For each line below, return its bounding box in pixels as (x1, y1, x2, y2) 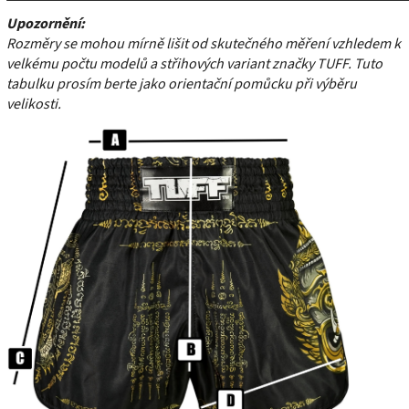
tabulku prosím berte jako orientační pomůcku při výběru (6, 73, 357, 94)
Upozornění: (6, 13, 85, 34)
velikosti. (6, 93, 61, 114)
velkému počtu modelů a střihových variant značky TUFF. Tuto (6, 53, 383, 74)
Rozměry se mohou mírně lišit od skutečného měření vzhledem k (6, 33, 401, 54)
